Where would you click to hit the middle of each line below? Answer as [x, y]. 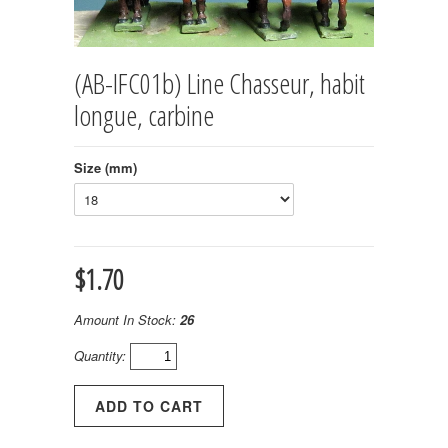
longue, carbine [144, 114]
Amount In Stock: [127, 319]
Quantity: [102, 355]
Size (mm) [105, 167]
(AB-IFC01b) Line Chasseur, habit [219, 82]
